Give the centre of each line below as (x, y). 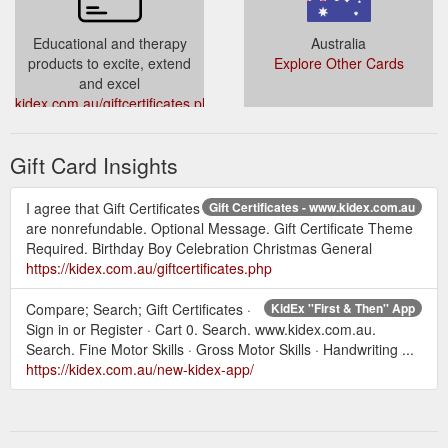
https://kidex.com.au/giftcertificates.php (149, 267)
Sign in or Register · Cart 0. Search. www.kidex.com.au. (201, 328)
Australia (338, 42)
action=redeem (109, 122)
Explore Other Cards (338, 62)
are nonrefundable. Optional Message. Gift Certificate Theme (219, 227)
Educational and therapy (109, 42)
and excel (109, 82)
